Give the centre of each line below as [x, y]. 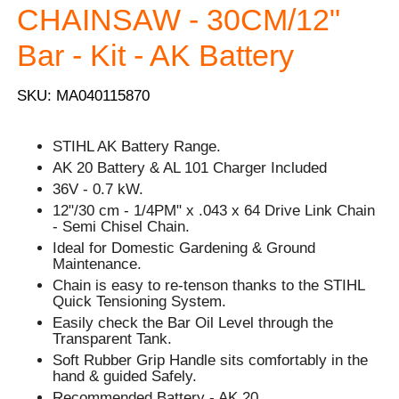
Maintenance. [98, 264]
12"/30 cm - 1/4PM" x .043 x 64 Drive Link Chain [214, 210]
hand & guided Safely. [125, 376]
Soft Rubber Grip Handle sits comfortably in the [211, 360]
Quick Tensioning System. [140, 301]
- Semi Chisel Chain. [122, 226]
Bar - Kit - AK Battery [156, 55]
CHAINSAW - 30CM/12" [179, 20]
